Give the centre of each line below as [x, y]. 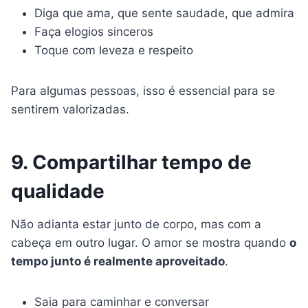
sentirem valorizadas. [70, 110]
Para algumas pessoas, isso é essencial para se [143, 91]
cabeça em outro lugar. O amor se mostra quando [150, 243]
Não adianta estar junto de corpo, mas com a [136, 224]
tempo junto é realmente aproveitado [118, 262]
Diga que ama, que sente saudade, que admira [164, 13]
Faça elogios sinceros [94, 32]
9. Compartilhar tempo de [131, 163]
